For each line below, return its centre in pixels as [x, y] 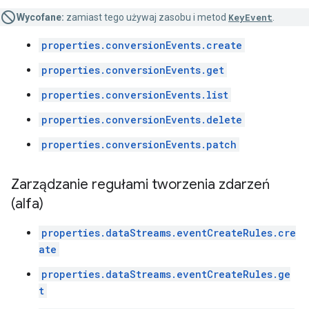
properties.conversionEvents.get [133, 70]
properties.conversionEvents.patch [139, 144]
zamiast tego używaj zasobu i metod [146, 17]
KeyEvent [250, 17]
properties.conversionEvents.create [142, 45]
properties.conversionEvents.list [135, 95]
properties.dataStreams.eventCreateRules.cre [169, 233]
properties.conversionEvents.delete [142, 120]
